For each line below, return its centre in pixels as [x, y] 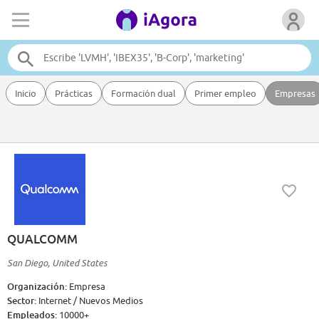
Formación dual [143, 93]
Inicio [26, 93]
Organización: [38, 287]
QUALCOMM [42, 239]
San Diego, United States [57, 263]
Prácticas [74, 93]
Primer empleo [225, 93]
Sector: [23, 301]
